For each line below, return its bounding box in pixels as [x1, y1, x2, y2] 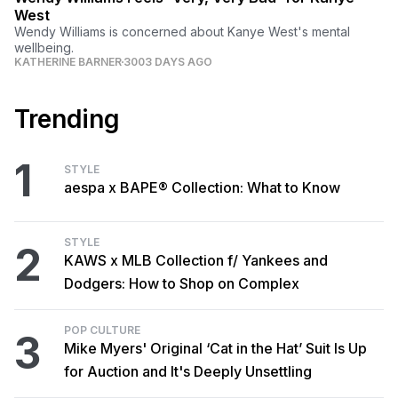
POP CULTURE [64, 323, 140, 338]
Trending [14, 104, 120, 135]
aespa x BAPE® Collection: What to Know [64, 179, 340, 197]
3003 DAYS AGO [123, 55, 212, 69]
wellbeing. [14, 40, 77, 56]
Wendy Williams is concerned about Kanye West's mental [14, 24, 350, 40]
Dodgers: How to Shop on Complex [64, 275, 299, 293]
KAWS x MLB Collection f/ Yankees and [64, 251, 328, 270]
